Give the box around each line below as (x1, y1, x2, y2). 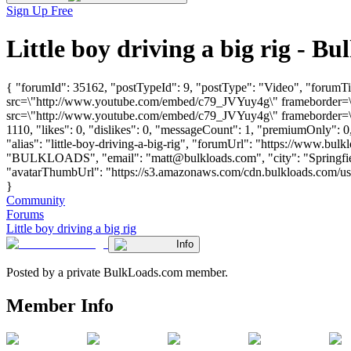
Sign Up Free (6, 4, 73, 17)
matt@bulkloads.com (151, 150, 256, 165)
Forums (6, 207, 44, 221)
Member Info (6, 295, 114, 316)
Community (6, 193, 65, 207)
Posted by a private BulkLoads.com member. (6, 265, 228, 279)
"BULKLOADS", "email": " (6, 150, 151, 165)
